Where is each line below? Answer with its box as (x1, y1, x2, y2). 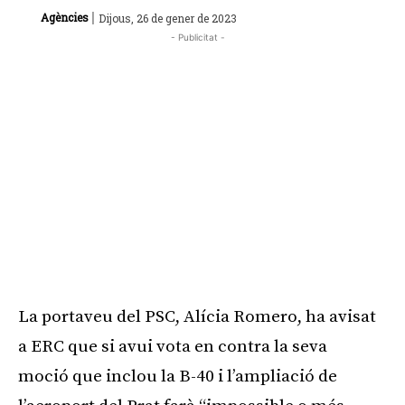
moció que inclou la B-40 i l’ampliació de (18, 365, 337, 387)
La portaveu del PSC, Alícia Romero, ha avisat (18, 306, 376, 327)
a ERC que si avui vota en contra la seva (18, 335, 327, 357)
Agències (41, 10, 89, 25)
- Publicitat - (171, 31, 225, 42)
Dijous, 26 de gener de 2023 (99, 10, 237, 25)
